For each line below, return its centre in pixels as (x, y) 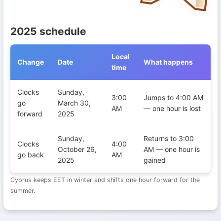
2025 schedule (48, 31)
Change (31, 62)
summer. (23, 190)
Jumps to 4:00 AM (173, 97)
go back (31, 155)
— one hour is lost (172, 108)
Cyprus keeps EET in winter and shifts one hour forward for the (105, 180)
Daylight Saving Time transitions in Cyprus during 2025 (99, 85)
